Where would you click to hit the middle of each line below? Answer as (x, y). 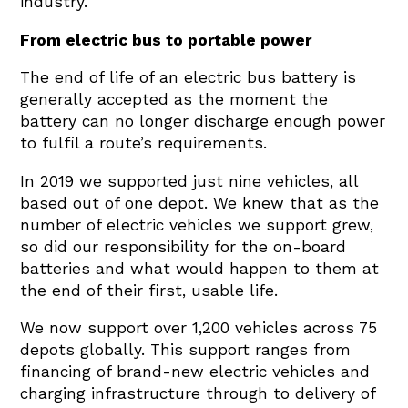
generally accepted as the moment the (174, 100)
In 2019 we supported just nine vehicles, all (189, 181)
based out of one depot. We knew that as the (200, 203)
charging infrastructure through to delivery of (198, 393)
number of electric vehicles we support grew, (197, 224)
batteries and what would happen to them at (200, 268)
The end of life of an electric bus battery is (189, 78)
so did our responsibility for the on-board (184, 246)
